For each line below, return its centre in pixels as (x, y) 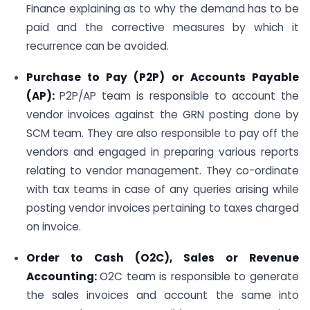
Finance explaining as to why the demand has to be (162, 9)
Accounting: (63, 276)
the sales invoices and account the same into (162, 295)
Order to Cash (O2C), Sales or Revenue (162, 257)
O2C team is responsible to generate (200, 276)
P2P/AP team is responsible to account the (179, 95)
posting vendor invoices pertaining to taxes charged (162, 208)
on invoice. (53, 226)
